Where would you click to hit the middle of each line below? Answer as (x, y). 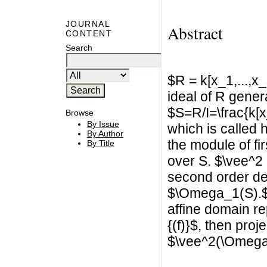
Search (79, 47)
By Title (101, 143)
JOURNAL (88, 24)
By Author (105, 134)
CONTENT (89, 34)
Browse (80, 112)
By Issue (103, 124)
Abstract (195, 33)
